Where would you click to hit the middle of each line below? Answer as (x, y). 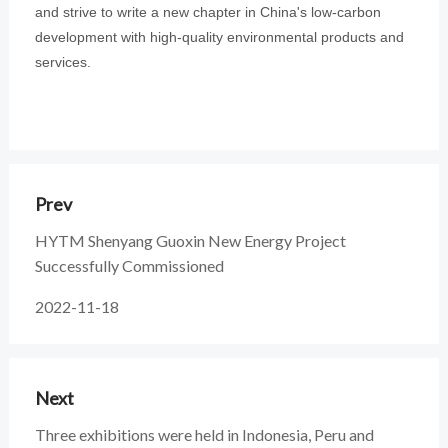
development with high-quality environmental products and (219, 36)
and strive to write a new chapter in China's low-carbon (207, 11)
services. (62, 61)
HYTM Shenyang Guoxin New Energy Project (190, 240)
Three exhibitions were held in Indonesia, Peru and (204, 435)
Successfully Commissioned (129, 265)
